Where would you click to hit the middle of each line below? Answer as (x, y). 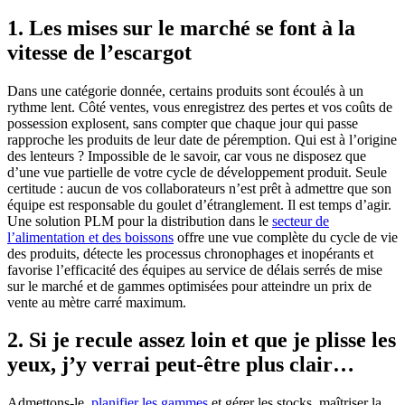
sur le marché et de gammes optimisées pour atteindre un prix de (189, 286)
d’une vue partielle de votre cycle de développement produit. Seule (197, 172)
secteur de (301, 221)
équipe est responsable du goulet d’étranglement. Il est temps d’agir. (199, 204)
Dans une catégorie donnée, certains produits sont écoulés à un (185, 90)
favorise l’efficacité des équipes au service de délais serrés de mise (195, 269)
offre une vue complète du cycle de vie (286, 237)
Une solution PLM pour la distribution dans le (140, 221)
